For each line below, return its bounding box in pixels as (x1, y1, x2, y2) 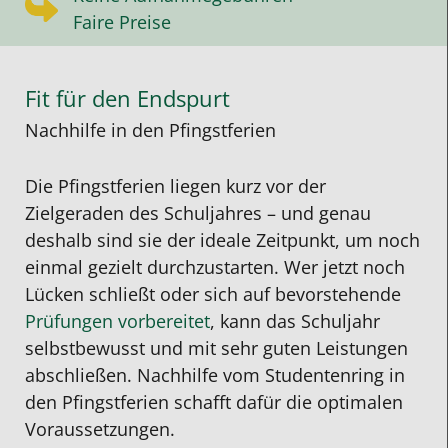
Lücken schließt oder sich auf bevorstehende (25, 282, 401, 307)
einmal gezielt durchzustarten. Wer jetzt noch (25, 255, 405, 280)
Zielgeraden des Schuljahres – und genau (25, 201, 371, 226)
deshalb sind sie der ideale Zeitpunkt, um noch (25, 228, 420, 253)
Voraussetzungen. (25, 417, 175, 442)
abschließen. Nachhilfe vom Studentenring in (25, 363, 405, 388)
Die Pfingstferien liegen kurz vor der (25, 174, 326, 199)
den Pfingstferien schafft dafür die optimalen (25, 390, 403, 415)
